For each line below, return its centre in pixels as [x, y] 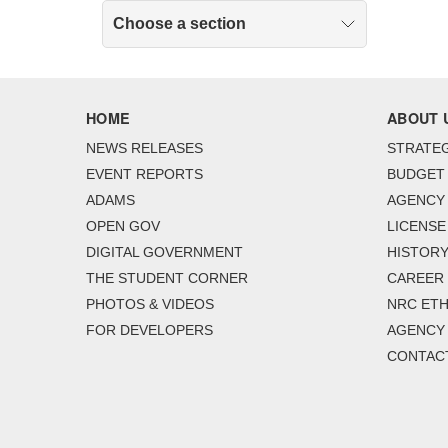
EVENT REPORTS [144, 174]
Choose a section [179, 24]
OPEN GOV [123, 226]
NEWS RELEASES [144, 148]
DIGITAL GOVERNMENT [164, 252]
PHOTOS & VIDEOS [150, 304]
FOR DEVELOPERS [149, 330]
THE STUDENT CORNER [167, 278]
